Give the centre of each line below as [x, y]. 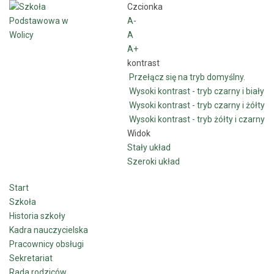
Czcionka [145, 7]
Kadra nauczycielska [49, 230]
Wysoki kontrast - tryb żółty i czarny [197, 119]
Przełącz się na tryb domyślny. [187, 77]
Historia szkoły [37, 216]
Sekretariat [31, 258]
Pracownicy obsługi [46, 244]
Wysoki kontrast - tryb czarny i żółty [197, 105]
